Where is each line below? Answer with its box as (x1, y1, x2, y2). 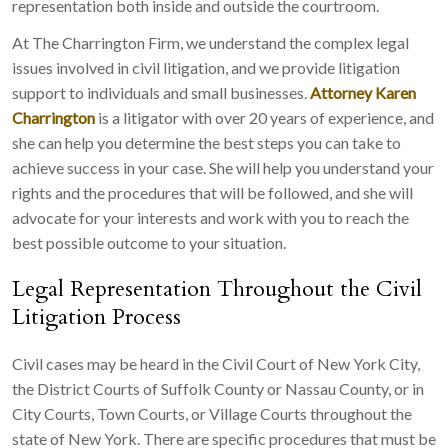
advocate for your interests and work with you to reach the (12, 207, 409, 227)
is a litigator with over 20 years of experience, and (95, 107, 434, 127)
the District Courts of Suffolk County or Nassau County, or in (12, 378, 424, 398)
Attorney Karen (310, 82, 416, 102)
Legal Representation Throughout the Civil (12, 273, 422, 304)
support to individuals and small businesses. (12, 82, 310, 102)
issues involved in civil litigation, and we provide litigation (12, 57, 400, 77)
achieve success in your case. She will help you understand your (12, 157, 434, 177)
